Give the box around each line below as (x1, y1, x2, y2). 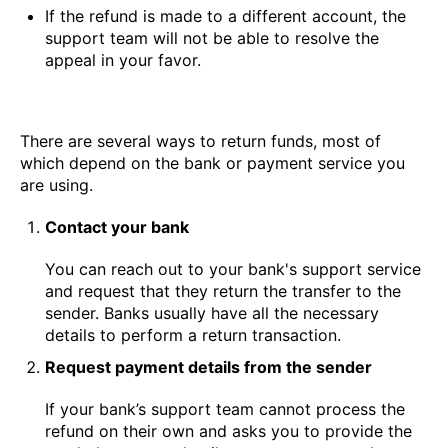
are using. (20, 175, 93, 196)
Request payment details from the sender (45, 357, 372, 378)
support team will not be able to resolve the (45, 28, 379, 49)
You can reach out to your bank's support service (45, 259, 421, 280)
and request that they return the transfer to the (45, 281, 401, 302)
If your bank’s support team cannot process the (45, 399, 405, 420)
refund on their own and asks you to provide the (45, 421, 412, 442)
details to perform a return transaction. (45, 325, 341, 346)
